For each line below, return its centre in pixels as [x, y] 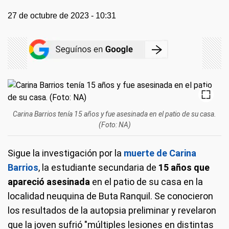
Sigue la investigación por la [65, 153]
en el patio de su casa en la [146, 182]
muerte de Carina [159, 153]
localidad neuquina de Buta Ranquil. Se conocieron [110, 196]
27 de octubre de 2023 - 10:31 [62, 16]
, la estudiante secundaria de [97, 167]
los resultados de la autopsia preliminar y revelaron [112, 210]
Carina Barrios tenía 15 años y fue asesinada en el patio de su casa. [114, 114]
